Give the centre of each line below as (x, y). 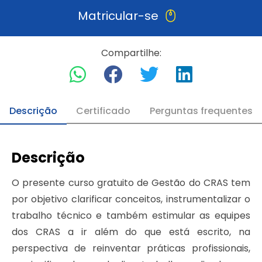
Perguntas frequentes (201, 111)
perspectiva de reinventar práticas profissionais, (131, 249)
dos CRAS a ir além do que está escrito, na (131, 232)
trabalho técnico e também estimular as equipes (131, 216)
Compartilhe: (131, 53)
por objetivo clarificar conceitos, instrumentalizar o (131, 199)
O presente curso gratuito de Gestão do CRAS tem (131, 183)
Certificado (104, 111)
